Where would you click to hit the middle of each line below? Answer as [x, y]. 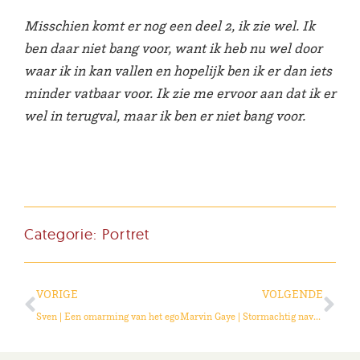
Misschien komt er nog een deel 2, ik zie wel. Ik [170, 25]
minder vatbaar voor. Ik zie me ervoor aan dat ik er [180, 93]
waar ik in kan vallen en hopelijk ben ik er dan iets [178, 70]
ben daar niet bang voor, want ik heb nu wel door [173, 48]
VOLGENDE [292, 295]
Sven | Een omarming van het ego [108, 317]
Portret [126, 235]
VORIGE [57, 295]
